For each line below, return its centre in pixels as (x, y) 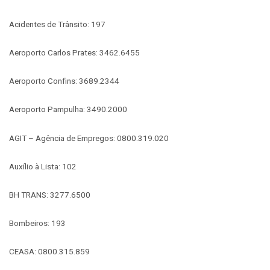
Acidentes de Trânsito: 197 (57, 24)
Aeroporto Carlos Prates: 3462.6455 (74, 53)
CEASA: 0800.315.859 (49, 252)
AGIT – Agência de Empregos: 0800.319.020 (89, 138)
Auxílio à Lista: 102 (43, 166)
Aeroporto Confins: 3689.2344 (64, 81)
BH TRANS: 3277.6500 (50, 195)
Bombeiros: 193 (37, 223)
